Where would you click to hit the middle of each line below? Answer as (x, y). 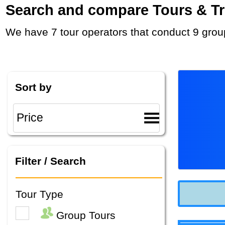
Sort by (33, 87)
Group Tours (84, 215)
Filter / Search (50, 161)
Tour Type (39, 194)
